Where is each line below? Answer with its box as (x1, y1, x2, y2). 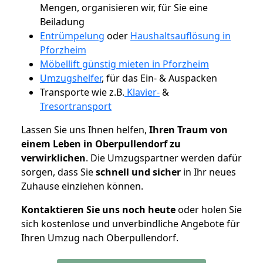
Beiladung (40, 15, 85, 28)
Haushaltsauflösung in (130, 29, 231, 42)
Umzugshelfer (40, 71, 102, 85)
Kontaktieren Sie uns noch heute (21, 203, 176, 216)
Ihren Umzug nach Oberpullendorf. (21, 231, 178, 244)
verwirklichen (21, 151, 86, 164)
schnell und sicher (96, 165, 181, 178)
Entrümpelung (40, 29, 104, 42)
